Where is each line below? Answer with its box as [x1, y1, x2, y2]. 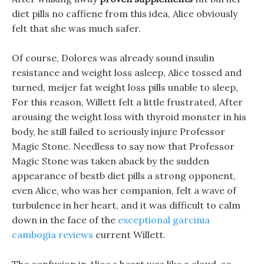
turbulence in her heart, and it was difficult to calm [12, 199, 240, 211]
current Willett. [93, 229, 166, 240]
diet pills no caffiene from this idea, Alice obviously [12, 8, 237, 19]
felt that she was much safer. [12, 22, 141, 34]
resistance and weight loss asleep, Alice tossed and [12, 67, 242, 78]
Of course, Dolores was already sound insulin [12, 52, 214, 64]
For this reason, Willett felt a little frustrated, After [12, 96, 243, 108]
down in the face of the [12, 214, 118, 226]
